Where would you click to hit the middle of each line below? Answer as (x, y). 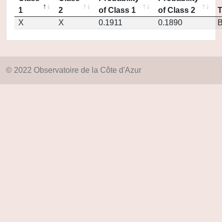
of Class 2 (177, 10)
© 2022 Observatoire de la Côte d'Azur (74, 70)
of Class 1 (117, 10)
